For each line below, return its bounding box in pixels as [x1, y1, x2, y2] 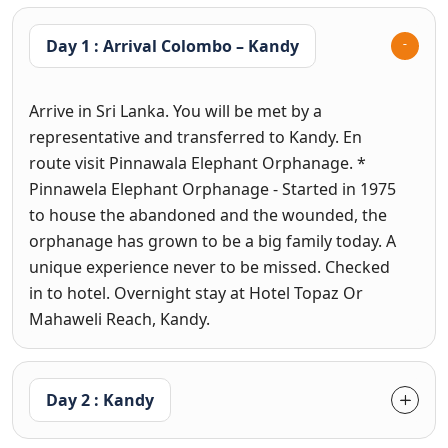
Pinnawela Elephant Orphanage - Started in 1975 [29, 178, 396, 200]
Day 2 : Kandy [46, 389, 154, 411]
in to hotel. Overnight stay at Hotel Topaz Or [29, 282, 363, 304]
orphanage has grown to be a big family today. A [29, 230, 396, 252]
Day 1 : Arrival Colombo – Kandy [248, 35, 299, 57]
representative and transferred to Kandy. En [29, 126, 362, 148]
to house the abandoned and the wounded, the [29, 204, 387, 226]
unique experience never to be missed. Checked [29, 256, 390, 278]
